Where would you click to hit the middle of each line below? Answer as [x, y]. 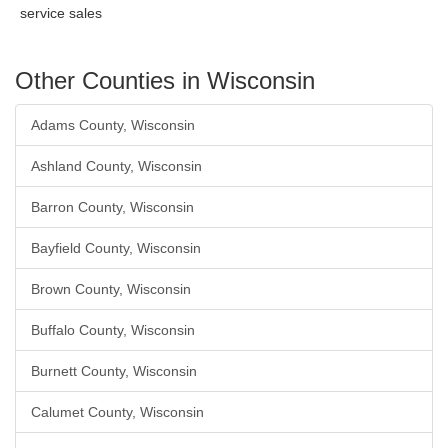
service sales [61, 13]
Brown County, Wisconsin [111, 289]
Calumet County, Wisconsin [117, 412]
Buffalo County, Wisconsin [113, 330]
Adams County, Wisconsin [113, 125]
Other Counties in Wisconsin [165, 80]
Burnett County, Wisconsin [114, 371]
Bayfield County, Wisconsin [116, 248]
